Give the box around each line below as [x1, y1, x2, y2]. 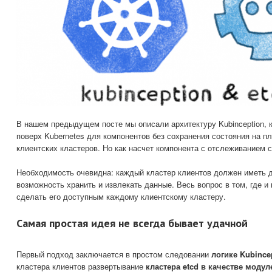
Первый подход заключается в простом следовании [16, 248, 211, 260]
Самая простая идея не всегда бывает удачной [16, 216, 248, 231]
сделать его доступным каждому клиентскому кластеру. [16, 191, 226, 203]
